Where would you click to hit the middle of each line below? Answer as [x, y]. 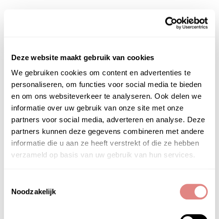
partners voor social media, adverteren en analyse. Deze [108, 120]
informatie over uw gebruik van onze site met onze [98, 108]
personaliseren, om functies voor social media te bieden [107, 85]
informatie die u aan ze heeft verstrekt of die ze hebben [105, 143]
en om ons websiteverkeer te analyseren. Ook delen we [106, 96]
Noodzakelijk [34, 192]
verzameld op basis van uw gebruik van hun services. [103, 155]
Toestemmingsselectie [40, 181]
